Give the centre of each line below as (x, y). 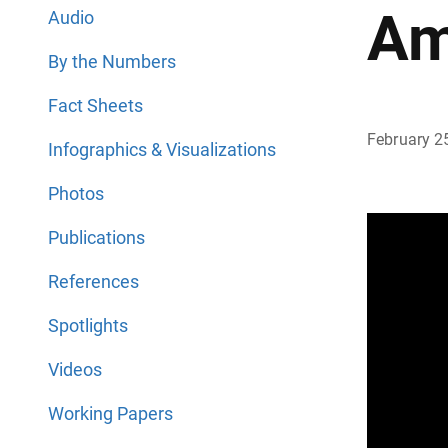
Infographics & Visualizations (162, 149)
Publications (96, 237)
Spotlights (88, 325)
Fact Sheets (95, 105)
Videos (75, 369)
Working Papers (110, 413)
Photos (76, 193)
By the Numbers (112, 61)
